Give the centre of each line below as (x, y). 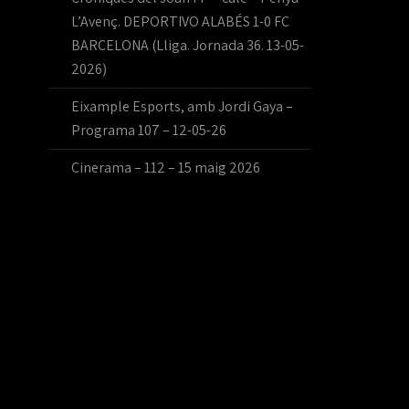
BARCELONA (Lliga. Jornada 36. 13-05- (188, 45)
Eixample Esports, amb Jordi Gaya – (183, 106)
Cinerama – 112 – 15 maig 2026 (166, 168)
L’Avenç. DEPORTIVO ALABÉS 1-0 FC (181, 21)
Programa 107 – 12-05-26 (149, 130)
